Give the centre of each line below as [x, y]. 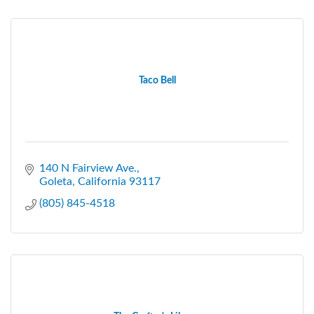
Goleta [56, 181]
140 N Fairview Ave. [88, 168]
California [102, 181]
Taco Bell [157, 80]
